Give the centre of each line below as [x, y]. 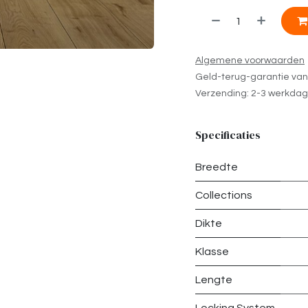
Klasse [212, 251]
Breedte [217, 167]
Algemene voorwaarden [250, 60]
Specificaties [228, 135]
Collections [224, 195]
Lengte [214, 279]
